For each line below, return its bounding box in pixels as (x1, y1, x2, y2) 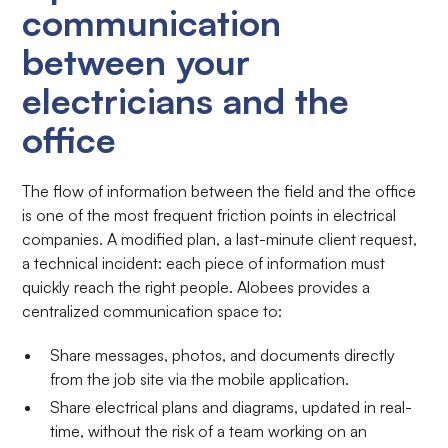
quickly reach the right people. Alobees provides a (22, 277, 371, 298)
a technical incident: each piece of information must (22, 253, 386, 274)
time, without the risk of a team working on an (50, 421, 368, 442)
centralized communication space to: (22, 301, 283, 322)
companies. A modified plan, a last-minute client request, (22, 229, 418, 250)
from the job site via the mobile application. (50, 369, 350, 390)
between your (22, 39, 251, 85)
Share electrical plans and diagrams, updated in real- (50, 397, 413, 418)
